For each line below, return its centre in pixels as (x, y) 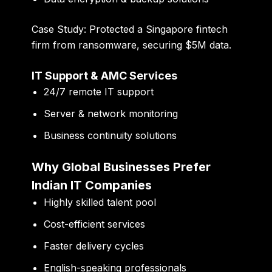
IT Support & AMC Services (105, 76)
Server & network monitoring (111, 114)
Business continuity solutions (110, 136)
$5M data (207, 45)
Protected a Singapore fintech (157, 29)
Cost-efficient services (95, 224)
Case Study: (59, 29)
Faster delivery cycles (94, 246)
